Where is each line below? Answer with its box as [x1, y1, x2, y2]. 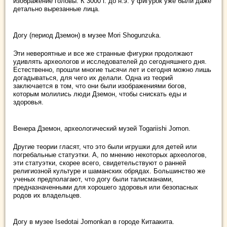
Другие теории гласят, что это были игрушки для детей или [13, 143, 197, 151]
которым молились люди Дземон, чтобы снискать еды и [13, 90, 186, 98]
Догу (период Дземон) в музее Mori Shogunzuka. [13, 31, 161, 40]
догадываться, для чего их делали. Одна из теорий [13, 74, 173, 82]
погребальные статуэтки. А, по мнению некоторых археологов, [13, 151, 207, 159]
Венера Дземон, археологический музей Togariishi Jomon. [13, 125, 191, 133]
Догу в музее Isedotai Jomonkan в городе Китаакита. [13, 218, 174, 226]
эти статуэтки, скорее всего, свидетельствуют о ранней [13, 159, 186, 167]
